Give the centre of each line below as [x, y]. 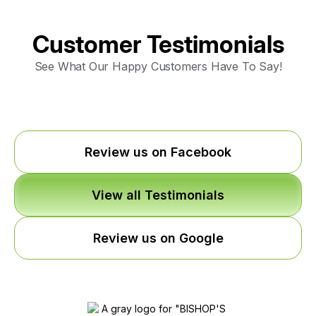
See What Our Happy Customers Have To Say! [158, 67]
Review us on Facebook [158, 152]
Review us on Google [158, 238]
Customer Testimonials [158, 44]
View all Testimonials [158, 195]
